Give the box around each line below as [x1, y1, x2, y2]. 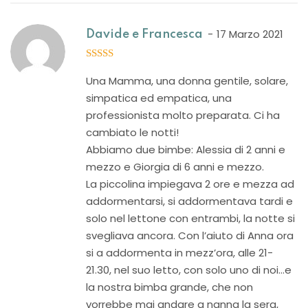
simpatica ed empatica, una [86, 91, 232, 105]
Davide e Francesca [86, 28, 203, 41]
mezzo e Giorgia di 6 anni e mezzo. [86, 159, 264, 174]
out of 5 [91, 63, 128, 74]
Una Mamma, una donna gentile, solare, [86, 74, 288, 88]
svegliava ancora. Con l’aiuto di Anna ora [86, 228, 294, 243]
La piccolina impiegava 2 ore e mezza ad [86, 177, 294, 191]
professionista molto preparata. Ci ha [86, 108, 280, 122]
